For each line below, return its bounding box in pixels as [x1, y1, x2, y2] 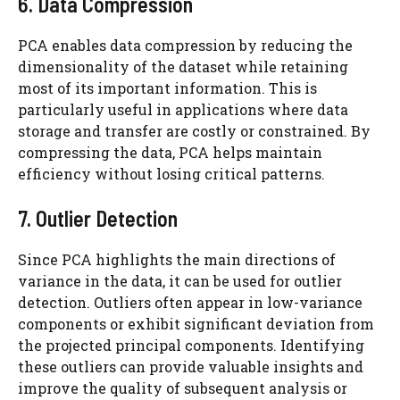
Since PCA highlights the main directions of [18, 250, 336, 269]
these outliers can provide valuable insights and [18, 357, 363, 376]
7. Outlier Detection [18, 205, 178, 231]
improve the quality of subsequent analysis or [18, 379, 347, 397]
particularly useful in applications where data [18, 100, 348, 119]
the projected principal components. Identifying [18, 336, 364, 354]
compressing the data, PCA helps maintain [18, 143, 322, 162]
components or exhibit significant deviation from [18, 314, 374, 333]
